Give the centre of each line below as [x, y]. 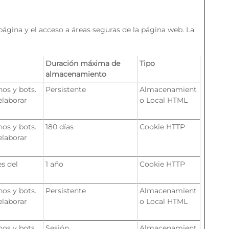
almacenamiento [76, 74]
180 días [60, 127]
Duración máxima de [83, 63]
